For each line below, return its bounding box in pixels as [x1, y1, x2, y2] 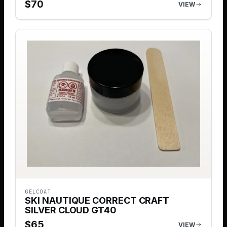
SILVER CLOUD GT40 [25, 204, 117, 215]
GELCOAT [25, 187, 51, 195]
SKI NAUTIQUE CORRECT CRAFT [25, 195, 170, 206]
